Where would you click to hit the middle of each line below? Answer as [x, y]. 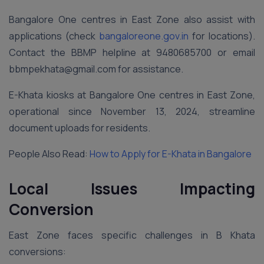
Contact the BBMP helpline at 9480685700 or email [132, 52]
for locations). [222, 36]
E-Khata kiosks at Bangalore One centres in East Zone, [132, 95]
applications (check [52, 36]
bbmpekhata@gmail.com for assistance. [97, 69]
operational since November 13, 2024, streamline [132, 111]
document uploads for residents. [80, 128]
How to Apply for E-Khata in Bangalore [171, 154]
